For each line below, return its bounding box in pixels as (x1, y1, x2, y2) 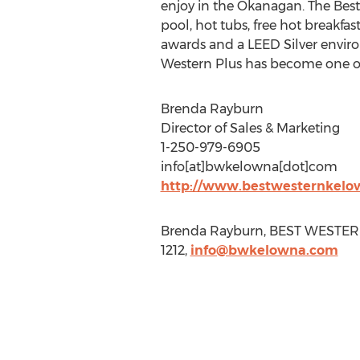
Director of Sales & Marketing (160, 121, 340, 136)
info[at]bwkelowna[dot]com (160, 159, 337, 174)
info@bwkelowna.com (190, 243, 338, 258)
